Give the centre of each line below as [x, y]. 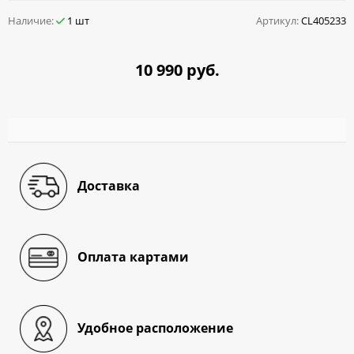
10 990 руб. [177, 70]
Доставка [109, 186]
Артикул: [277, 20]
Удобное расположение [155, 328]
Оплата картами [133, 257]
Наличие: [32, 20]
